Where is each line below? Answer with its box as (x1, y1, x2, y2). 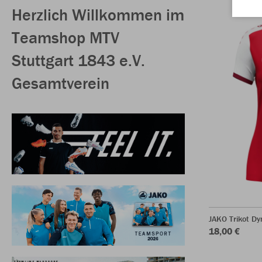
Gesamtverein (12, 73, 109, 93)
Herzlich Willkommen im (12, 4, 184, 25)
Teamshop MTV (12, 27, 119, 47)
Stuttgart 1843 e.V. (12, 50, 145, 70)
